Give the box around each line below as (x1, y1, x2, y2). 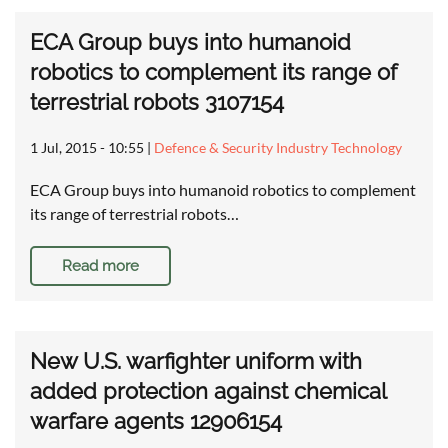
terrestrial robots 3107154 (30, 89, 284, 116)
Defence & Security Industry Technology (154, 139, 402, 157)
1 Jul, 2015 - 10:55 (30, 139, 144, 157)
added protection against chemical (30, 378, 386, 405)
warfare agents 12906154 (30, 408, 282, 435)
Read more (62, 257, 139, 276)
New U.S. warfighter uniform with (30, 348, 362, 375)
